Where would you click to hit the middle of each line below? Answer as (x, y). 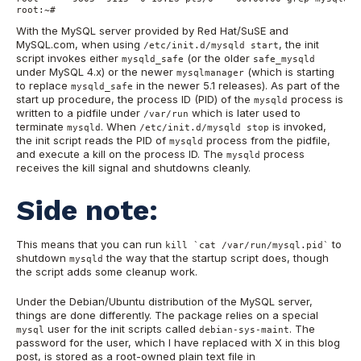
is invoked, (298, 126)
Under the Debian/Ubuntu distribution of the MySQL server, (164, 301)
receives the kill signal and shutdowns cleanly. (133, 167)
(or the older (218, 58)
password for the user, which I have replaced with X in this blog (178, 342)
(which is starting (289, 71)
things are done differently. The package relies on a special (167, 315)
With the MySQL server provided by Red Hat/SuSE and (152, 30)
